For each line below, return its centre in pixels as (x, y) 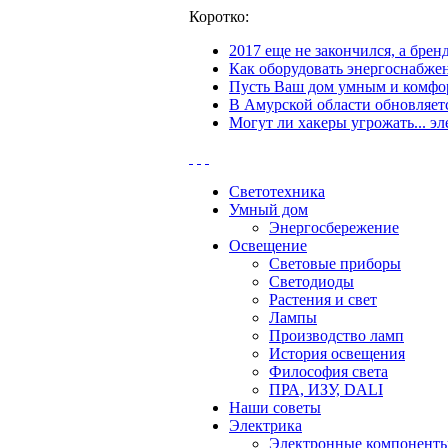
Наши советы (275, 407)
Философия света (328, 371)
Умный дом (268, 209)
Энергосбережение (334, 227)
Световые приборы (335, 263)
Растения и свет (323, 299)
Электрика (265, 425)
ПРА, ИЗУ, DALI (326, 389)
